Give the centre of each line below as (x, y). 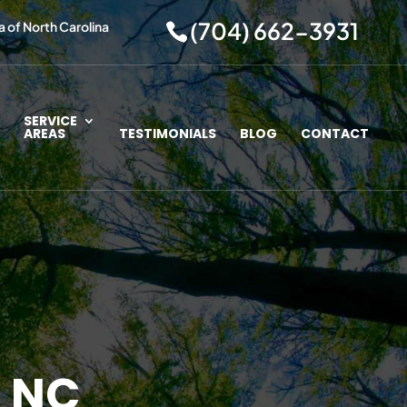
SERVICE (50, 121)
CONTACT (335, 134)
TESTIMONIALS (168, 134)
